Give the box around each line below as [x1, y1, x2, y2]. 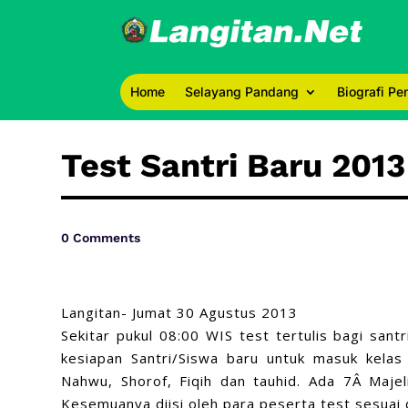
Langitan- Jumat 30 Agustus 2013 [61, 302, 299, 321]
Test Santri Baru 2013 [61, 146, 406, 185]
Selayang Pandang [185, 84, 299, 99]
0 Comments [61, 230, 141, 246]
